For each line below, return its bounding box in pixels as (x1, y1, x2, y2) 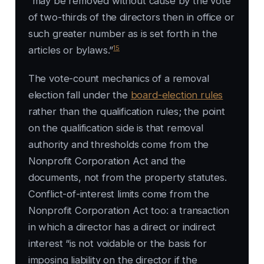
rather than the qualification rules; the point (28, 105, 225, 118)
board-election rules (130, 89, 223, 101)
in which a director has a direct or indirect (28, 221, 216, 233)
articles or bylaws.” (28, 44, 114, 57)
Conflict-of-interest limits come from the (28, 188, 209, 200)
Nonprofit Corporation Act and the (28, 155, 186, 167)
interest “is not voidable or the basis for (28, 237, 207, 250)
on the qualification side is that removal (28, 122, 203, 134)
